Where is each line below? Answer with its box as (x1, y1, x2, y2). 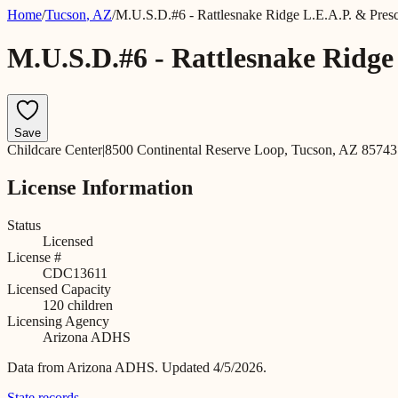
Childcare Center (7, 141, 102, 157)
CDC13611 (43, 265, 107, 281)
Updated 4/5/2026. (162, 359, 267, 375)
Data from (7, 359, 67, 375)
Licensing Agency (7, 313, 109, 329)
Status (7, 217, 41, 233)
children (64, 297, 113, 313)
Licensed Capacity (7, 281, 111, 297)
